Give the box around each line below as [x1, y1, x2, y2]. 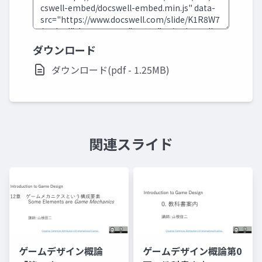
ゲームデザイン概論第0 [143, 243, 242, 258]
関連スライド [89, 133, 173, 154]
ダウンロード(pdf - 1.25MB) [51, 63, 170, 77]
